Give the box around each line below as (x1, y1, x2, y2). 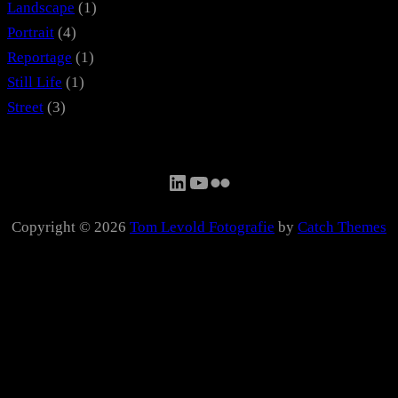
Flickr (209, 170, 260, 194)
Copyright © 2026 (12, 218, 130, 235)
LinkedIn (166, 170, 245, 194)
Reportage (7, 48, 72, 66)
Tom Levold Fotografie (130, 218, 275, 235)
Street (7, 98, 44, 115)
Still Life (7, 73, 62, 91)
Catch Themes (298, 218, 386, 235)
